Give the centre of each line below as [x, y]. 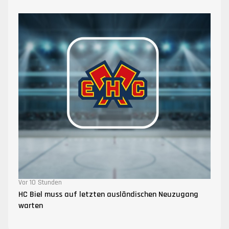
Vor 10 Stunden [40, 183]
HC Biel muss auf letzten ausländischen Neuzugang [108, 195]
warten [31, 206]
